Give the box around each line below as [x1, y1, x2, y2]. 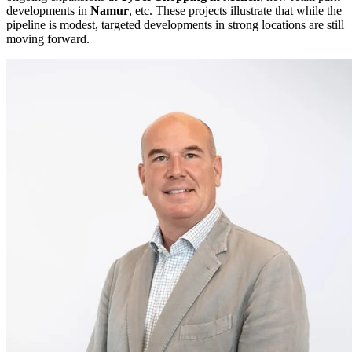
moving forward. [6, 31, 90, 46]
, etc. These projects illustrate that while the [129, 3, 342, 17]
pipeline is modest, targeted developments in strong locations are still [6, 17, 344, 31]
